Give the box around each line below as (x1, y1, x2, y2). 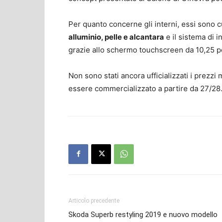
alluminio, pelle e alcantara (68, 32, 164, 42)
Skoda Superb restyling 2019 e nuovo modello (68, 210, 218, 219)
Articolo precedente (68, 197, 119, 204)
